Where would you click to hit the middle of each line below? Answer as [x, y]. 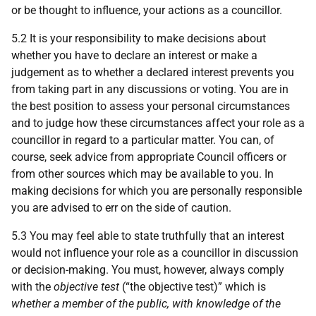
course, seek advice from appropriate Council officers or [149, 157]
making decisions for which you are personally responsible [157, 191]
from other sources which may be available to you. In [142, 174]
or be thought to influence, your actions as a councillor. [147, 10]
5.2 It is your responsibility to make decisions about [139, 38]
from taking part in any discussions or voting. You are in [150, 89]
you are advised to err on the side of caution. [121, 208]
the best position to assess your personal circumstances [151, 106]
